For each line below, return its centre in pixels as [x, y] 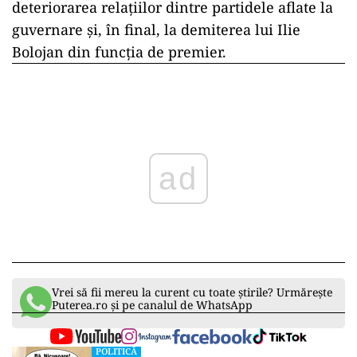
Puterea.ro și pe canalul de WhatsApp [152, 305]
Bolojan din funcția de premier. [119, 52]
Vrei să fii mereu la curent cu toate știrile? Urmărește [192, 292]
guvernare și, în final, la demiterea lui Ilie [156, 30]
